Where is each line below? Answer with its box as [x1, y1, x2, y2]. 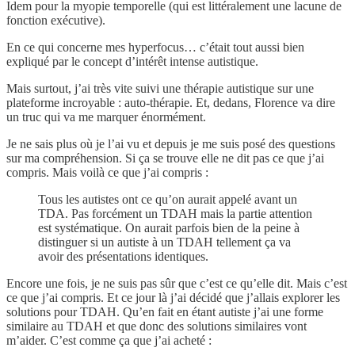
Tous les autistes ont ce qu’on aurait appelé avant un [38, 192, 297, 206]
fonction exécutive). [6, 13, 105, 27]
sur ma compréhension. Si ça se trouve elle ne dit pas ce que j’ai [6, 151, 324, 165]
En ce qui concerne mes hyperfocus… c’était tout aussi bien [6, 40, 304, 54]
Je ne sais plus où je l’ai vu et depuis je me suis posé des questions [6, 136, 335, 151]
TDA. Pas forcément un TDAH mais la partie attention [38, 206, 312, 220]
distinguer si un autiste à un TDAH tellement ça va [38, 235, 291, 249]
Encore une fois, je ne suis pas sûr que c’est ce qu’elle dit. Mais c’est [6, 276, 347, 290]
